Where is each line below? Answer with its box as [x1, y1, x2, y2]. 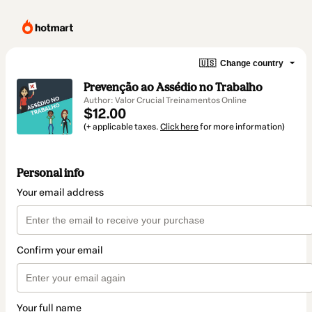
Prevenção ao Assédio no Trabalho [84, 80, 263, 94]
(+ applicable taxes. [84, 122, 160, 132]
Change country [220, 58, 283, 68]
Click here [160, 122, 198, 132]
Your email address [17, 187, 104, 199]
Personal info [17, 166, 84, 180]
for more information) [198, 122, 285, 132]
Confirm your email [17, 244, 103, 257]
